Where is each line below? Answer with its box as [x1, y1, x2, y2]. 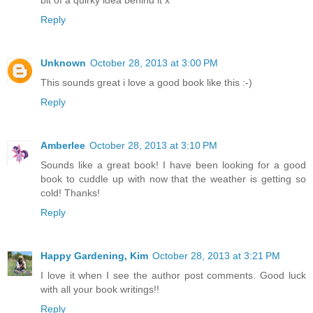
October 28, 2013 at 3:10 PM [89, 139, 217, 151]
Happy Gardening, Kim [41, 249, 148, 261]
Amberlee [41, 139, 85, 151]
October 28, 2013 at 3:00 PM [90, 57, 218, 68]
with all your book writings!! [41, 283, 159, 295]
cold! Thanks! [41, 187, 100, 198]
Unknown [41, 57, 86, 68]
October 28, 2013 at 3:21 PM [152, 249, 280, 261]
